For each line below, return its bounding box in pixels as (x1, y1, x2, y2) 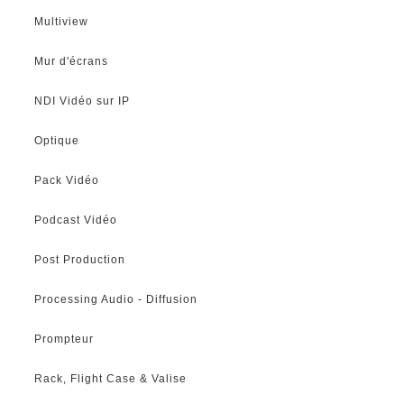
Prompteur (34, 332, 95, 345)
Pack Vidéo (34, 173, 100, 187)
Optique (34, 133, 80, 147)
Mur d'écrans (34, 54, 109, 68)
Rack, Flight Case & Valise (34, 372, 188, 385)
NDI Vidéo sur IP (34, 94, 131, 107)
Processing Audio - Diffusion (34, 292, 198, 306)
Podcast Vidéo (34, 213, 118, 226)
